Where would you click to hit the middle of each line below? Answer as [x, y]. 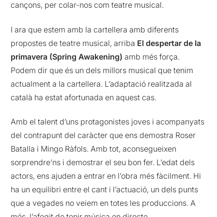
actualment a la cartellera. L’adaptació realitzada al [101, 84]
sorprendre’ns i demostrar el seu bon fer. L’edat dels [103, 163]
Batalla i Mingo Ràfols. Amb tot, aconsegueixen [94, 149]
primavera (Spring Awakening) [67, 56]
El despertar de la [168, 43]
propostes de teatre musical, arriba [73, 43]
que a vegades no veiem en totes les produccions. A [103, 203]
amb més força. [151, 56]
